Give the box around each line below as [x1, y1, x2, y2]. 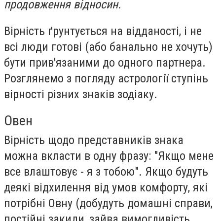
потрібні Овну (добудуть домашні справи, [4, 196, 213, 211]
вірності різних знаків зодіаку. [4, 87, 157, 101]
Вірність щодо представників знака [4, 133, 184, 147]
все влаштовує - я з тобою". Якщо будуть [4, 165, 208, 179]
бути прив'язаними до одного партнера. [4, 55, 206, 70]
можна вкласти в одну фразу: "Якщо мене [4, 149, 214, 163]
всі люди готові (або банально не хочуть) [4, 39, 213, 54]
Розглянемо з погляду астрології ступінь [4, 71, 208, 85]
